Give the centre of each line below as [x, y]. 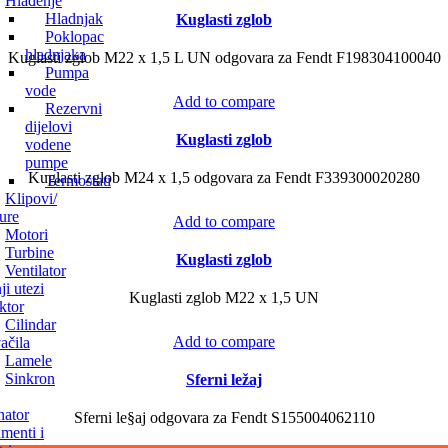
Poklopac [74, 36]
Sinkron [30, 378]
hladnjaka [55, 54]
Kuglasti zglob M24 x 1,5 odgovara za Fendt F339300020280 [224, 177]
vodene [48, 144]
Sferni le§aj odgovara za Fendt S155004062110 [224, 417]
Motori [26, 234]
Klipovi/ [31, 198]
